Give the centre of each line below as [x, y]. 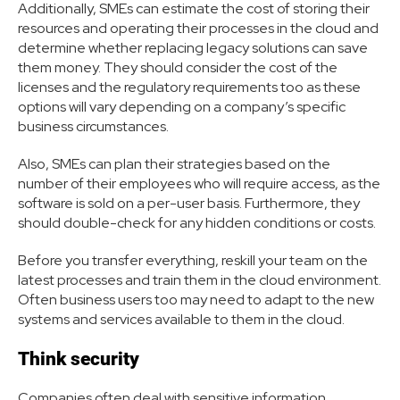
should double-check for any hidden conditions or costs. [197, 223]
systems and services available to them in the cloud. [183, 320]
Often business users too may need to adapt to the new [196, 300]
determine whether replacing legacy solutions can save [193, 48]
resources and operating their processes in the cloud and [198, 29]
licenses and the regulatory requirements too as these [189, 87]
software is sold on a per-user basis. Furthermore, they [189, 204]
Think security [81, 359]
